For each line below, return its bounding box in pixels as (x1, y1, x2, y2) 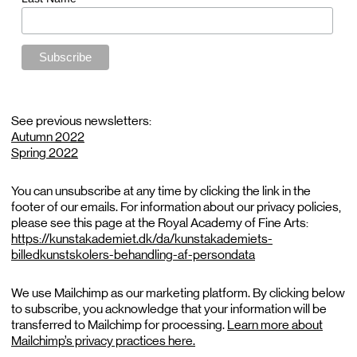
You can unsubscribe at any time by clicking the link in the (11, 182, 311, 198)
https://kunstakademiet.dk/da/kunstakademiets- (11, 230, 273, 246)
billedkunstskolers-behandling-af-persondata (11, 246, 255, 262)
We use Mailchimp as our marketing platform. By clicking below (11, 284, 345, 300)
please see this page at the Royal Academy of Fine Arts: (11, 214, 308, 230)
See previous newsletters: (11, 112, 151, 128)
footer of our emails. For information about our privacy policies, (11, 198, 341, 214)
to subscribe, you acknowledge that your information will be (11, 300, 327, 316)
